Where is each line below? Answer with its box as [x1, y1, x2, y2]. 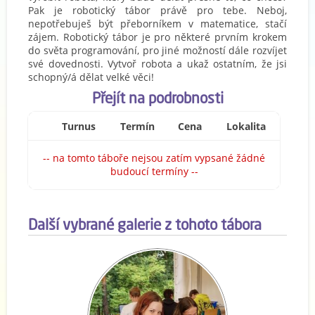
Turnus [61, 120, 96, 133]
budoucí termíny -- [110, 165, 198, 178]
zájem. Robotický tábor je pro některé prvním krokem [28, 30, 287, 44]
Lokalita [226, 120, 266, 133]
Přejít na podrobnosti [91, 92, 224, 107]
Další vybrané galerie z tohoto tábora [28, 219, 262, 233]
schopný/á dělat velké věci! [28, 70, 154, 84]
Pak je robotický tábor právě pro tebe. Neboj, [28, 4, 287, 17]
